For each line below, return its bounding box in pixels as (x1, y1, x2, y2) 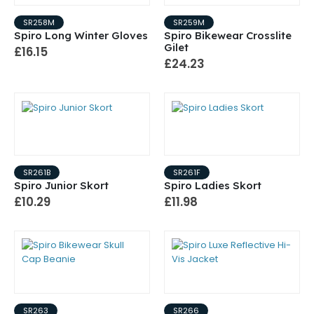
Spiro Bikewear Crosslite (164, 29, 292, 43)
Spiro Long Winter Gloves (14, 29, 148, 43)
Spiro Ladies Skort (164, 179, 261, 193)
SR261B (23, 167, 50, 179)
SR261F (173, 167, 200, 179)
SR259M (173, 17, 205, 29)
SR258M (23, 17, 55, 29)
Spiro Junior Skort (14, 179, 109, 193)
